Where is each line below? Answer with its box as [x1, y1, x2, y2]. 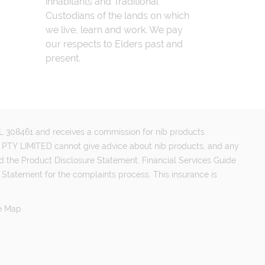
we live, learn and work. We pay [46, 24, 183, 35]
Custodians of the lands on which [46, 10, 190, 21]
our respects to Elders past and [46, 38, 183, 50]
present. [46, 53, 81, 64]
